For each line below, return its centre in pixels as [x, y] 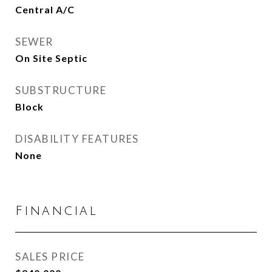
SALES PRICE [50, 257]
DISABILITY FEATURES [77, 139]
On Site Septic [51, 58]
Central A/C [45, 9]
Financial [56, 211]
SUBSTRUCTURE [61, 90]
